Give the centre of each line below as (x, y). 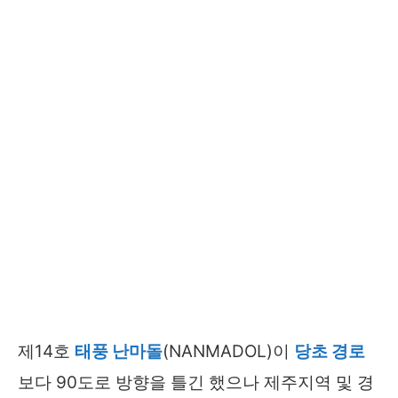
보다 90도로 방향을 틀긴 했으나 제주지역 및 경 (196, 383)
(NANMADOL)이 (228, 352)
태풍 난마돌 (119, 352)
